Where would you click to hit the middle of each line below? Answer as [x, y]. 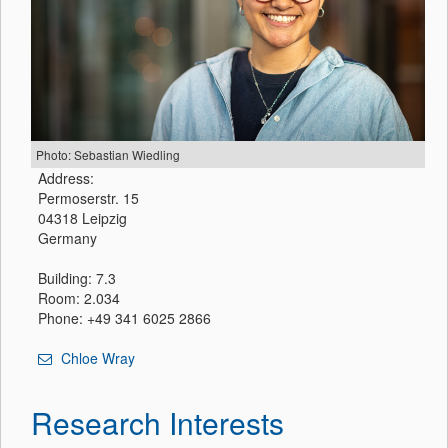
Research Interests [157, 422]
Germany [67, 237]
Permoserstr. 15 [88, 197]
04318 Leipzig [82, 217]
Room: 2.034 [79, 297]
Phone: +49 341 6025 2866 [124, 317]
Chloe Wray [96, 357]
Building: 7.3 [77, 277]
